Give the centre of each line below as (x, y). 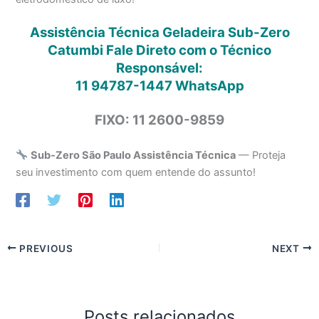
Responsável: (159, 68)
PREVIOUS (45, 248)
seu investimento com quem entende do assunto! (136, 172)
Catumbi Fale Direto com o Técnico (159, 51)
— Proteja (261, 155)
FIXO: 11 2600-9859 (159, 120)
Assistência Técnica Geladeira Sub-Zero (159, 33)
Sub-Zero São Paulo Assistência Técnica (134, 155)
